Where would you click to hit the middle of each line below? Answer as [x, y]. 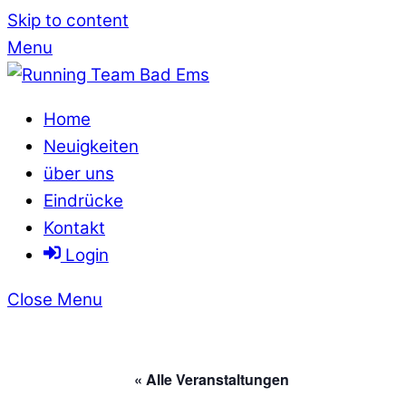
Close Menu [55, 299]
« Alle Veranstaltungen [212, 380]
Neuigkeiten [91, 146]
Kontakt [74, 227]
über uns [79, 173]
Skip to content [68, 20]
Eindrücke [83, 200]
